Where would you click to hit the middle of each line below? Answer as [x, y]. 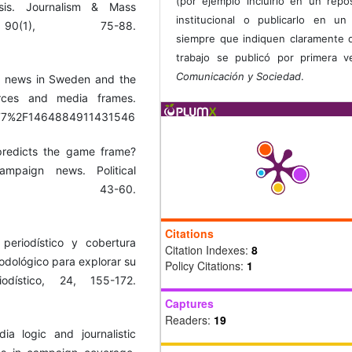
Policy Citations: [206, 266]
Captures [189, 304]
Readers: [189, 320]
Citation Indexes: [208, 250]
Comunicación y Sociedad [239, 77]
